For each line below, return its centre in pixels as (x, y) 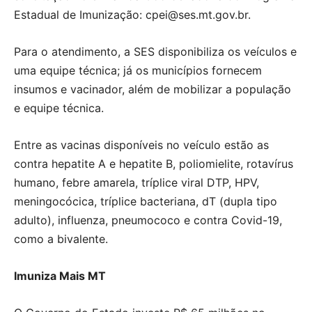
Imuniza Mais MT (60, 276)
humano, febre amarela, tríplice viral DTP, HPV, (136, 183)
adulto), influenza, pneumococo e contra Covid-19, (148, 220)
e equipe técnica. (59, 108)
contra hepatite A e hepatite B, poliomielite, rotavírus (154, 164)
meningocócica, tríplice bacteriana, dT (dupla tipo (146, 202)
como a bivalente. (61, 239)
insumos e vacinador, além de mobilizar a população (153, 89)
